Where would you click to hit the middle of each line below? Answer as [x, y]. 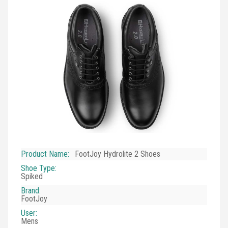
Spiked [32, 176]
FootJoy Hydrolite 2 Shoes [118, 154]
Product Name [44, 154]
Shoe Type [38, 168]
